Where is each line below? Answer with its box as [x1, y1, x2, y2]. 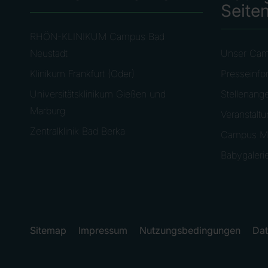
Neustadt [30, 47, 68, 59]
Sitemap [30, 224, 66, 236]
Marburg [30, 105, 65, 117]
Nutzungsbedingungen [139, 224, 240, 236]
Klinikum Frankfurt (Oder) [30, 68, 135, 80]
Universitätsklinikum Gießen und [30, 88, 166, 100]
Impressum [78, 224, 127, 236]
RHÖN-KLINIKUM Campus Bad [30, 31, 165, 42]
